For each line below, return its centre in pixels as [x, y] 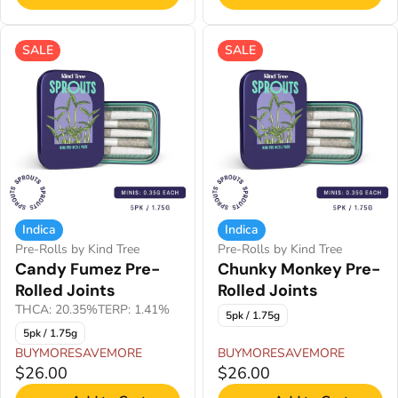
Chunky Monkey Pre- [299, 269]
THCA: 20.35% [56, 310]
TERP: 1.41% [134, 310]
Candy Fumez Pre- [88, 269]
